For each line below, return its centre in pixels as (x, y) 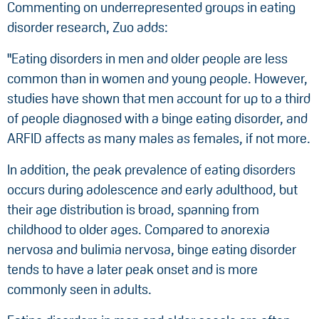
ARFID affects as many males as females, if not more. (159, 139)
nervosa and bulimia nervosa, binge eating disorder (152, 250)
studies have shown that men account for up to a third (159, 99)
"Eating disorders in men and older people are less (147, 59)
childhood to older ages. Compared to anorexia (138, 230)
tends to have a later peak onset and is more (132, 270)
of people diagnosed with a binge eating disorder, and (157, 119)
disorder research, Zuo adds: (88, 28)
